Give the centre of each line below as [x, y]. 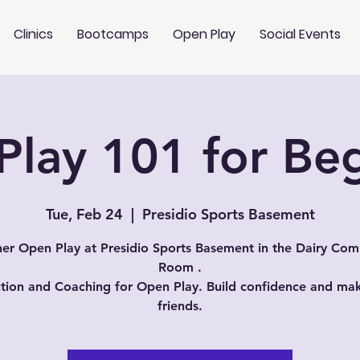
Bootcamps [112, 34]
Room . [180, 267]
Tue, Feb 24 [84, 214]
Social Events [300, 34]
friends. [180, 306]
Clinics [33, 34]
